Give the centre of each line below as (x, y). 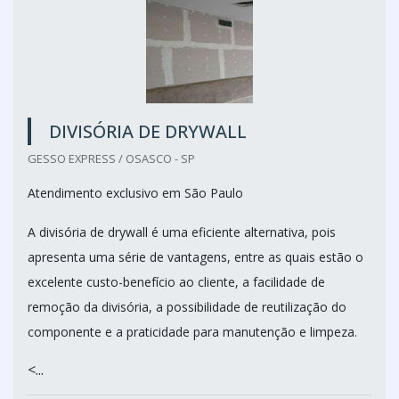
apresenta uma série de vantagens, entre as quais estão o (195, 257)
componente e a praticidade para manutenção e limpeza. (192, 332)
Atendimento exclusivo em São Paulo (135, 193)
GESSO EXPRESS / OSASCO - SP (111, 159)
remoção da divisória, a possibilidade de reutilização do (187, 307)
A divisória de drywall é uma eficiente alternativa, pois (183, 232)
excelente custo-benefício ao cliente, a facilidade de (176, 282)
